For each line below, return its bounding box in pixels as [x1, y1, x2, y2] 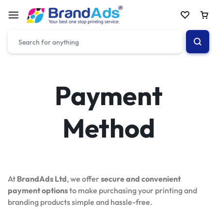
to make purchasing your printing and [68, 186, 197, 195]
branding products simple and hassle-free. [8, 197, 153, 207]
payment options [8, 186, 68, 195]
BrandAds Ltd [17, 174, 67, 184]
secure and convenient [101, 174, 181, 184]
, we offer [67, 174, 101, 184]
